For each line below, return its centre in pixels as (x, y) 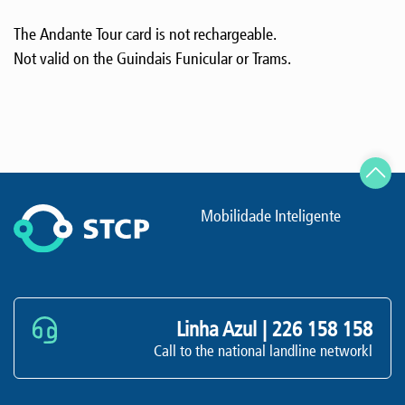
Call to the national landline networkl (263, 351)
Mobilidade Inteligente (270, 216)
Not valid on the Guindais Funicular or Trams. (152, 59)
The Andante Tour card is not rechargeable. (145, 34)
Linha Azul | (224, 330)
